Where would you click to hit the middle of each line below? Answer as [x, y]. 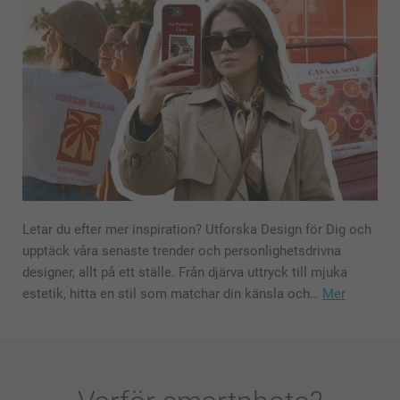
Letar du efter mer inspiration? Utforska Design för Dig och [197, 229]
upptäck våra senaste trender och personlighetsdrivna [182, 250]
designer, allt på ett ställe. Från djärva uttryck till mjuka [185, 272]
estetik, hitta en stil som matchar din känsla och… [172, 293]
